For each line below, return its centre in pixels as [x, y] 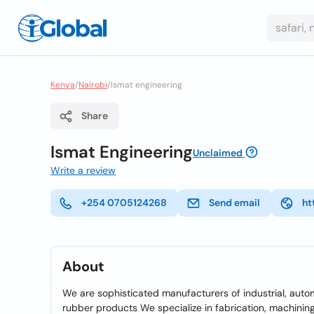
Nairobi [93, 85]
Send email [234, 203]
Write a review [83, 170]
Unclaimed [218, 153]
